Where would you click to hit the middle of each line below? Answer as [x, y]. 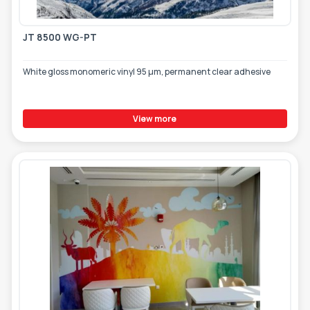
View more [155, 118]
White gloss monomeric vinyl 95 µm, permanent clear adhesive [146, 71]
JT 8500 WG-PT [60, 37]
